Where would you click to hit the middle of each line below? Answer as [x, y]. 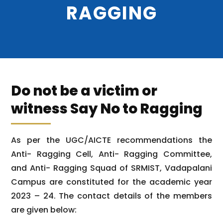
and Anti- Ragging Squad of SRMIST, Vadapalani [111, 168]
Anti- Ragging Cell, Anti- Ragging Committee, [111, 154]
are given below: [44, 210]
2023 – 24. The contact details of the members [111, 196]
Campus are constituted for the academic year [111, 182]
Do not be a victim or [84, 91]
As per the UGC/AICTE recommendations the [111, 140]
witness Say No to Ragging [107, 109]
